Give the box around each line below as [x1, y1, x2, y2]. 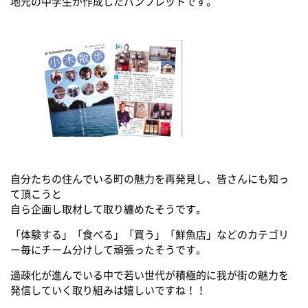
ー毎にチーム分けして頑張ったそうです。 [10, 241, 206, 257]
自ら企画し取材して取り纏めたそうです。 [10, 201, 206, 217]
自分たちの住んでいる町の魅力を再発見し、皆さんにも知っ [10, 170, 289, 186]
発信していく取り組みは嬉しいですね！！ [10, 282, 206, 298]
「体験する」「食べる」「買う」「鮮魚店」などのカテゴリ [10, 226, 289, 242]
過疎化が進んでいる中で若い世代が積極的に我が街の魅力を [10, 267, 289, 283]
